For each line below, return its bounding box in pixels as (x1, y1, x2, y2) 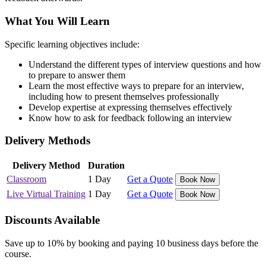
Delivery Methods (5, 134, 90, 147)
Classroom (7, 174, 46, 185)
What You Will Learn (5, 14, 110, 27)
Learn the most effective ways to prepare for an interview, (28, 80, 244, 91)
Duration (88, 160, 125, 171)
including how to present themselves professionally (28, 91, 219, 102)
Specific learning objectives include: (5, 39, 140, 49)
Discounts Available (5, 213, 100, 226)
